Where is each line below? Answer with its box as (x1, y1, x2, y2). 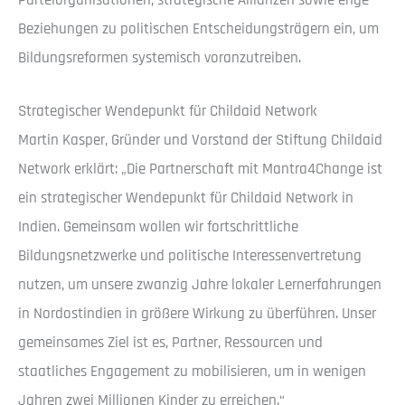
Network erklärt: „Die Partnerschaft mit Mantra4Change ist (18, 159, 382, 180)
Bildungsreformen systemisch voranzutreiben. (18, 48, 301, 69)
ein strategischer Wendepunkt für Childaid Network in (18, 188, 353, 209)
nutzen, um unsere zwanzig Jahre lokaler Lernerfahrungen (18, 275, 381, 296)
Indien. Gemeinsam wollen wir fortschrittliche (18, 217, 298, 238)
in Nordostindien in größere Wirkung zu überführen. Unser (18, 304, 376, 325)
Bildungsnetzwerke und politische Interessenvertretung (18, 246, 362, 267)
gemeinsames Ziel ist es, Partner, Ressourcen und (18, 333, 323, 353)
